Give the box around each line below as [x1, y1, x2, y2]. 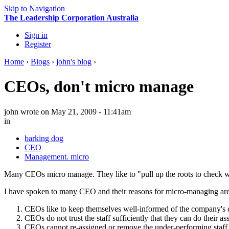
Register [25, 40, 51, 49]
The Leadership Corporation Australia [4, 13, 139, 22]
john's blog [56, 57, 91, 66]
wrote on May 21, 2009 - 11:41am [18, 107, 131, 116]
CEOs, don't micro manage [4, 77, 194, 96]
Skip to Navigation [4, 4, 65, 13]
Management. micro [25, 152, 89, 161]
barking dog [25, 133, 63, 143]
